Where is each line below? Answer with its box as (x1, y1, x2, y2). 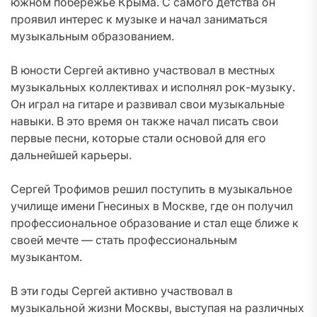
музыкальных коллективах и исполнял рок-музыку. (11, 80, 295, 94)
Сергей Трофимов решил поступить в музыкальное (11, 182, 292, 196)
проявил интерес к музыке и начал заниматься (11, 12, 267, 26)
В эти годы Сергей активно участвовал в (11, 284, 233, 298)
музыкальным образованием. (11, 29, 174, 43)
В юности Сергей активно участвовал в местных (11, 63, 275, 77)
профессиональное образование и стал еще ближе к (11, 216, 299, 230)
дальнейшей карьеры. (11, 148, 132, 162)
